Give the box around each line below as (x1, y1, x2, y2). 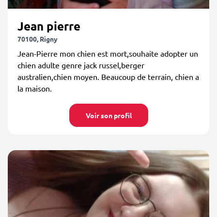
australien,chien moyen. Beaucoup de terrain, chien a (17, 72, 199, 81)
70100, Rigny (17, 34, 58, 43)
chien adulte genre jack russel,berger (17, 60, 144, 70)
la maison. (17, 83, 52, 93)
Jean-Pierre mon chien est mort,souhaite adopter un (17, 48, 198, 58)
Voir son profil (85, 111, 132, 120)
